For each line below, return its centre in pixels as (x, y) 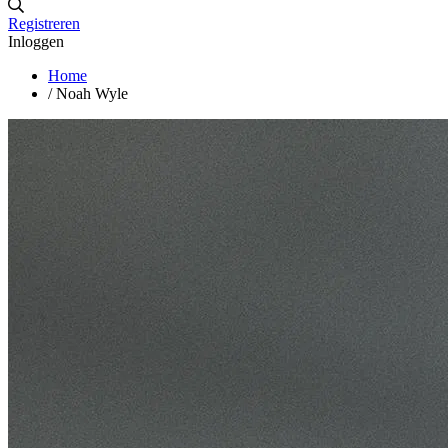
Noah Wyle (92, 93)
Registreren (44, 23)
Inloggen (36, 41)
